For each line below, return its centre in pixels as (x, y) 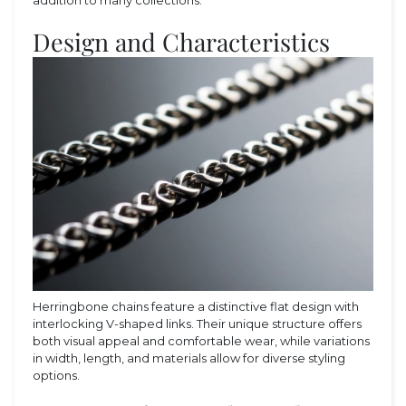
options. (56, 375)
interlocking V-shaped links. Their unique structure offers (197, 323)
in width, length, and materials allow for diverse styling (189, 358)
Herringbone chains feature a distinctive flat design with (196, 306)
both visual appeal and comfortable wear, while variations (201, 340)
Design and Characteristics (181, 41)
